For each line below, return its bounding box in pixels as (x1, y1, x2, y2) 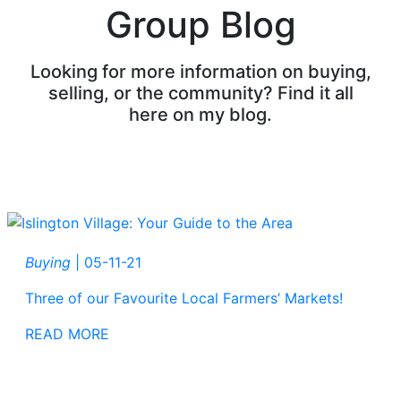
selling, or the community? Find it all (47, 81, 354, 104)
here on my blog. (129, 103, 272, 125)
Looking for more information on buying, (30, 60, 371, 82)
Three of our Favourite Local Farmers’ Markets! (25, 289, 343, 308)
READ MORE (25, 325, 114, 344)
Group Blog (105, 2, 296, 47)
